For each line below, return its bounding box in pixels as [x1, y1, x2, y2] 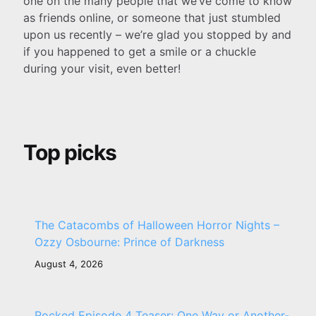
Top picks [23, 139, 116, 165]
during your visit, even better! [23, 61, 181, 75]
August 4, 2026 [35, 258, 103, 270]
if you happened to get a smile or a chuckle [23, 44, 256, 59]
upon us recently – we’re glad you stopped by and [23, 27, 291, 42]
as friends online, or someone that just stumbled [23, 10, 281, 25]
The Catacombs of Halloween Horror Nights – [35, 218, 279, 233]
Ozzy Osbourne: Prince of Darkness [35, 235, 224, 250]
